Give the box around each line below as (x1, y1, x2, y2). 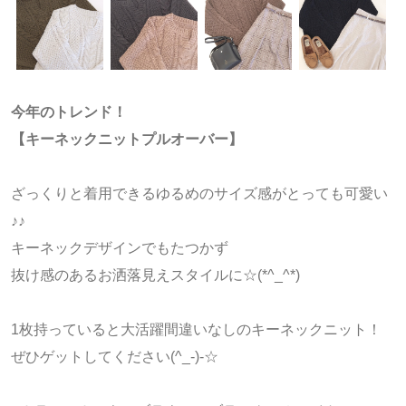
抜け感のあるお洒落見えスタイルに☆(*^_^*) (11, 267, 300, 284)
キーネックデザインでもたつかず (11, 240, 228, 256)
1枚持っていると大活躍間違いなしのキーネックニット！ (11, 322, 382, 338)
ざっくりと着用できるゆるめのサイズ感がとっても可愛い (11, 186, 388, 202)
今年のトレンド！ (11, 104, 127, 121)
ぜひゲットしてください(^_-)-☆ (11, 349, 218, 365)
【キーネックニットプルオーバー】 (11, 131, 243, 148)
